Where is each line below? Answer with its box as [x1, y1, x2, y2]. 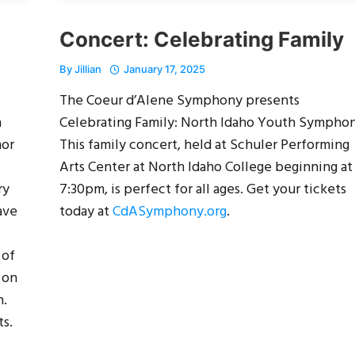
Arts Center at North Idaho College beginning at [59, 155, 353, 179]
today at [59, 200, 113, 223]
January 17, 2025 [124, 62, 205, 75]
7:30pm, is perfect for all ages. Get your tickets [59, 177, 346, 201]
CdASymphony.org [113, 200, 227, 223]
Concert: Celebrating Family [59, 26, 344, 52]
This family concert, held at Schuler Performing [59, 133, 349, 157]
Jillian [74, 62, 101, 75]
